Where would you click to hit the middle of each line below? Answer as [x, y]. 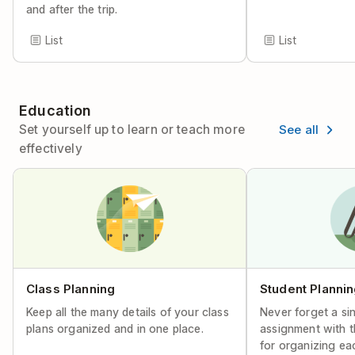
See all [298, 129]
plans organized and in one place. [115, 328]
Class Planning [71, 289]
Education [55, 111]
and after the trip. [72, 9]
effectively [51, 149]
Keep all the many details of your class [128, 312]
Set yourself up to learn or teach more [132, 130]
